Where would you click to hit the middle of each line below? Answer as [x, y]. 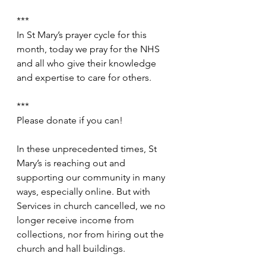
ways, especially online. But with [85, 191]
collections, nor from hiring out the [91, 234]
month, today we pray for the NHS [89, 49]
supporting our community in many [92, 177]
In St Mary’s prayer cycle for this [83, 35]
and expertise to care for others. [84, 77]
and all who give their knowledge [88, 63]
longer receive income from [77, 220]
